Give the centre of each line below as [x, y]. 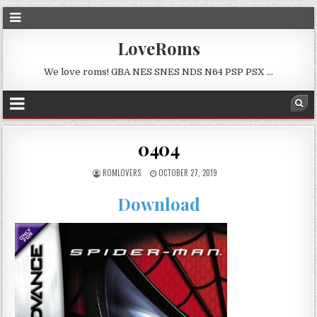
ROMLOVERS [122, 173]
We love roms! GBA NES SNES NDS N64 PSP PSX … [158, 72]
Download [158, 204]
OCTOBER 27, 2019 [187, 173]
